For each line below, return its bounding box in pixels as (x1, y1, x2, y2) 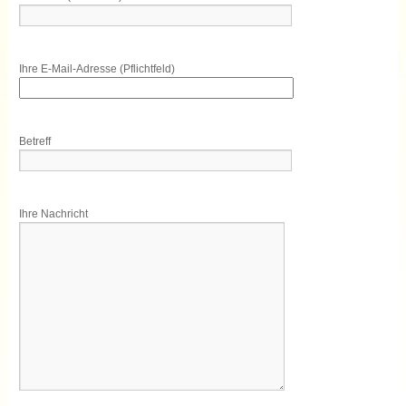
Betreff (18, 134, 51, 148)
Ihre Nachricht (18, 207, 88, 220)
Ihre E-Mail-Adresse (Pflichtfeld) (18, 62, 175, 75)
